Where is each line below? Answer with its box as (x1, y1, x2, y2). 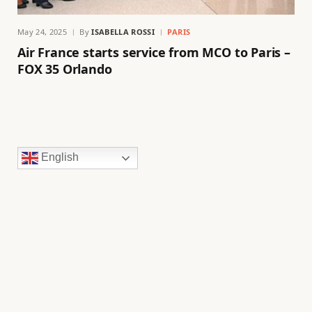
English (38, 151, 79, 163)
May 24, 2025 (17, 26, 67, 37)
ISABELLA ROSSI (91, 26, 155, 37)
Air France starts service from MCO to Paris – (17, 43, 290, 61)
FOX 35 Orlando (17, 60, 112, 77)
